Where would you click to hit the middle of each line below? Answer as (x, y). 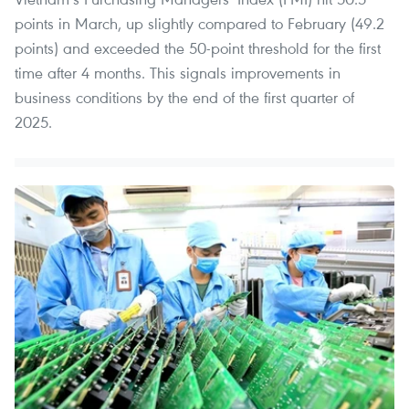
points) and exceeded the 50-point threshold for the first (198, 48)
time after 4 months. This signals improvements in (178, 73)
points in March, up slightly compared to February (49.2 (199, 24)
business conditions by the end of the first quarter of (184, 98)
